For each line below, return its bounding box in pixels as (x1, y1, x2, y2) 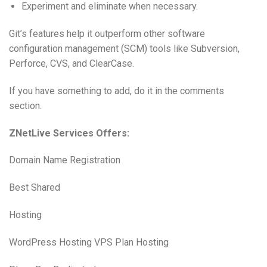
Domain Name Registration (9, 154, 120, 166)
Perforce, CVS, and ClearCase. (9, 58, 134, 69)
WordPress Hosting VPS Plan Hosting (9, 236, 169, 248)
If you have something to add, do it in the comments (9, 85, 224, 97)
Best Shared (9, 182, 60, 194)
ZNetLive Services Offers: (9, 127, 129, 139)
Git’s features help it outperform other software (9, 28, 205, 39)
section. (9, 100, 42, 111)
